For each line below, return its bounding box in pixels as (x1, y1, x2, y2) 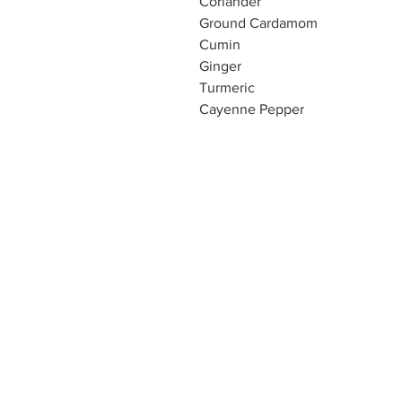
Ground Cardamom (199, 15, 318, 31)
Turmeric (199, 80, 255, 95)
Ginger (199, 58, 241, 74)
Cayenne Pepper (199, 101, 304, 117)
